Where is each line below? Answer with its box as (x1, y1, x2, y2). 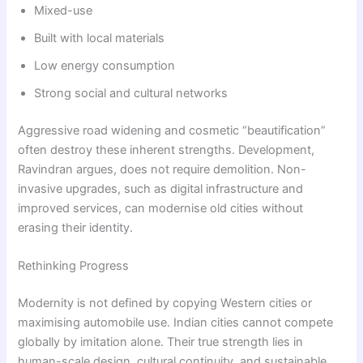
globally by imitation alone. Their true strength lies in (18, 335, 304, 349)
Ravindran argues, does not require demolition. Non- (18, 161, 307, 177)
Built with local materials (34, 30, 165, 45)
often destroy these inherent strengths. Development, (18, 142, 315, 157)
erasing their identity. (18, 220, 134, 235)
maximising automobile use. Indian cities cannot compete (18, 315, 334, 330)
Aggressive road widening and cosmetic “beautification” (18, 122, 327, 138)
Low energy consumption (34, 58, 176, 73)
